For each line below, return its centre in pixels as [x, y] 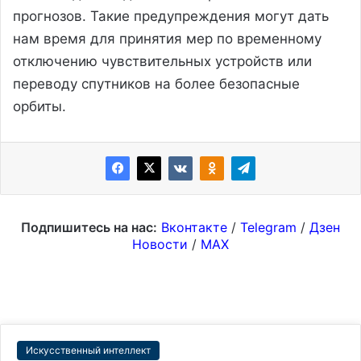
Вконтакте [194, 227]
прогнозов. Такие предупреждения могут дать [171, 16]
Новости [160, 244]
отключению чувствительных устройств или [162, 61]
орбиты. [39, 106]
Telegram [268, 227]
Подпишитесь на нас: [89, 227]
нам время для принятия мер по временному [167, 38]
